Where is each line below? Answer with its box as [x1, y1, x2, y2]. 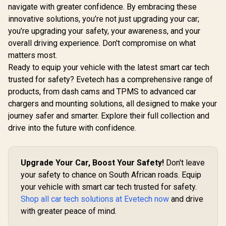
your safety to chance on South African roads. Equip [21, 170, 201, 180]
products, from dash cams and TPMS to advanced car [8, 87, 196, 96]
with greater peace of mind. [21, 206, 117, 216]
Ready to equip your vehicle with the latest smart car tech [8, 63, 209, 72]
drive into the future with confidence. [8, 123, 136, 133]
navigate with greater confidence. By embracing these [8, 2, 197, 12]
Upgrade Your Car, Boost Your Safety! [21, 158, 164, 167]
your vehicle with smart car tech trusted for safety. [21, 182, 197, 192]
